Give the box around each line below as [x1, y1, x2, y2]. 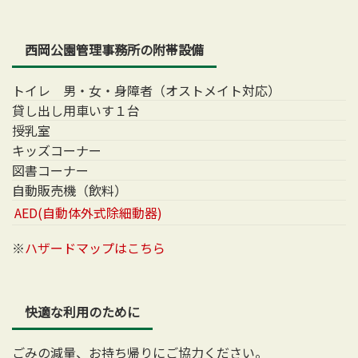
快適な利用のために [25, 302, 140, 322]
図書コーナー [12, 160, 89, 180]
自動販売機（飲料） [12, 180, 127, 200]
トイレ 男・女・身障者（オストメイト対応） [12, 80, 280, 100]
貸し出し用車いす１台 [12, 100, 140, 120]
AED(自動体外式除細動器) [14, 203, 163, 223]
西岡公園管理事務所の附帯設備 [25, 39, 204, 59]
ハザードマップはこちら [25, 238, 165, 258]
